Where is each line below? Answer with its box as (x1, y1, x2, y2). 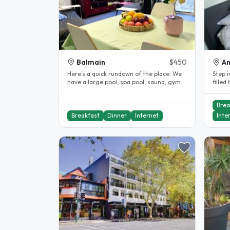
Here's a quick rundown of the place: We (67, 70, 172, 78)
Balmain (76, 57, 105, 67)
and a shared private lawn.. (67, 86, 145, 94)
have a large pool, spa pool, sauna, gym (67, 78, 181, 86)
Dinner (107, 111, 127, 120)
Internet (135, 111, 159, 120)
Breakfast (71, 111, 100, 120)
